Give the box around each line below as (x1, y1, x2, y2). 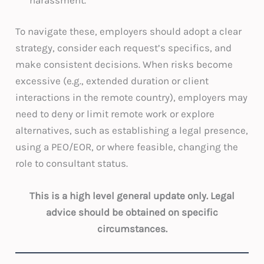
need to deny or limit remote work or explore (15, 108, 215, 120)
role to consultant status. (15, 157, 128, 170)
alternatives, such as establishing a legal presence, (15, 124, 249, 137)
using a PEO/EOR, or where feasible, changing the (15, 141, 239, 153)
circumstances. (97, 223, 167, 235)
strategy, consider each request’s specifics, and (15, 42, 232, 54)
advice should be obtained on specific (46, 206, 218, 219)
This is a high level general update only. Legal (29, 190, 235, 202)
